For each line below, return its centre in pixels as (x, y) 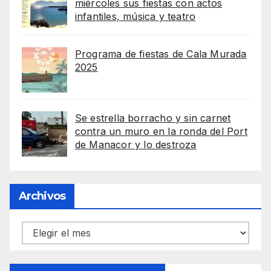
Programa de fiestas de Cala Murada (161, 54)
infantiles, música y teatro (135, 17)
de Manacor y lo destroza (135, 145)
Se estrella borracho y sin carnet (153, 118)
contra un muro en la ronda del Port (161, 132)
